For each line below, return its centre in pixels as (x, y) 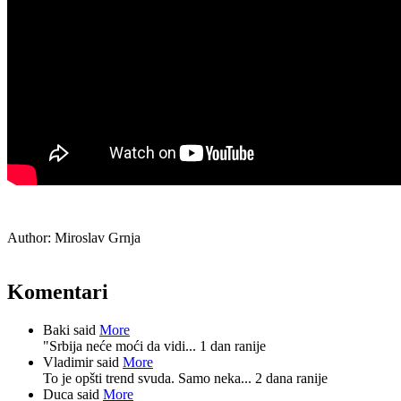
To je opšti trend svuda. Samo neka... (149, 378)
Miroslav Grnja (96, 237)
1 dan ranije (233, 346)
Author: (29, 237)
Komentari (58, 291)
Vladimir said (83, 362)
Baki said (71, 329)
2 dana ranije (291, 378)
